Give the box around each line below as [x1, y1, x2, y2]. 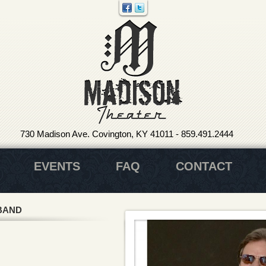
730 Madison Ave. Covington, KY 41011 [20, 129, 173, 139]
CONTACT [176, 160, 232, 173]
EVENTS [34, 160, 80, 173]
